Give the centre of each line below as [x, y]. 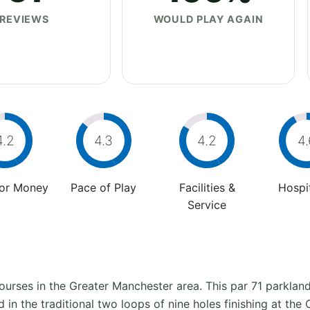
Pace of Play [103, 187]
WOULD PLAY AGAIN [208, 19]
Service [207, 204]
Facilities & [207, 187]
